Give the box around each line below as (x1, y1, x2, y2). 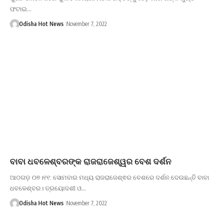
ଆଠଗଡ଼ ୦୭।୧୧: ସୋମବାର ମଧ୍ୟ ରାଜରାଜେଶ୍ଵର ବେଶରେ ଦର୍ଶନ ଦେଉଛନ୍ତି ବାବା (10, 173, 209, 182)
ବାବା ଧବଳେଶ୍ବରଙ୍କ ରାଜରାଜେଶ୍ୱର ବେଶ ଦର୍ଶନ (10, 156, 171, 167)
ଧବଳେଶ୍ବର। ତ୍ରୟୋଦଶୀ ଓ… (10, 184, 86, 192)
